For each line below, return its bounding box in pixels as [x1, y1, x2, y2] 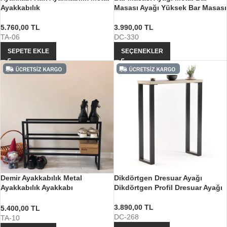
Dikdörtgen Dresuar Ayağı [113, 174, 202, 182]
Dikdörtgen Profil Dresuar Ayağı [113, 183, 222, 192]
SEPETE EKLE [8, 47, 49, 55]
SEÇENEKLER [121, 47, 163, 55]
